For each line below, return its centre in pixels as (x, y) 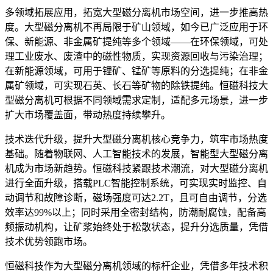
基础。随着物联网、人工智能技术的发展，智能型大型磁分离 (136, 154)
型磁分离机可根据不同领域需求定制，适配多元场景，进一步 (136, 100)
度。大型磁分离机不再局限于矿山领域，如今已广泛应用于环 (136, 27)
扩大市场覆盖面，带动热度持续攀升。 (88, 115)
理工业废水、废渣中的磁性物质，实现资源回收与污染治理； (136, 56)
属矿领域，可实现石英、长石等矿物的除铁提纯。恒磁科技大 (136, 85)
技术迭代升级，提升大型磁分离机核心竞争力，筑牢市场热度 (136, 139)
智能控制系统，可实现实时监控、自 (189, 183)
